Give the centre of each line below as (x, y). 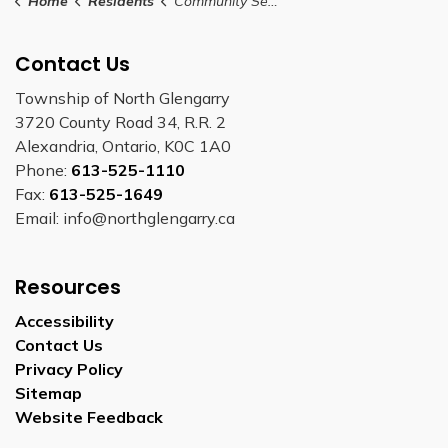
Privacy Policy (69, 368)
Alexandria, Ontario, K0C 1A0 (123, 145)
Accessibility (64, 320)
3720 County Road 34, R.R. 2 (120, 121)
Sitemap (48, 392)
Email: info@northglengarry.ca (125, 217)
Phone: (43, 169)
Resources (68, 286)
